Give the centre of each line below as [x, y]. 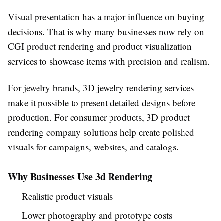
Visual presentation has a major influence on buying [106, 17]
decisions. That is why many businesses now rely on [106, 32]
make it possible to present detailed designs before [102, 103]
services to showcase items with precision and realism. [109, 61]
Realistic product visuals [67, 196]
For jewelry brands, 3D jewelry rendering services [101, 88]
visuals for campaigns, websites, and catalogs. [93, 147]
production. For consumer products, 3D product [99, 117]
